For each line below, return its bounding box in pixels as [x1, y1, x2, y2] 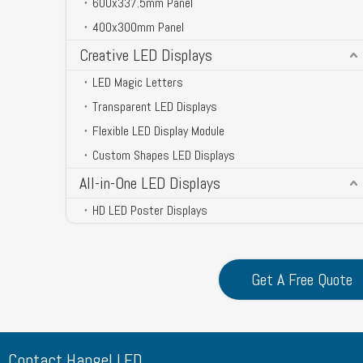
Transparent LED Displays [92, 97, 217, 115]
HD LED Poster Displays [92, 201, 207, 219]
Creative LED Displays [79, 44, 212, 66]
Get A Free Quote [250, 268, 352, 290]
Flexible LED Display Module [92, 122, 224, 139]
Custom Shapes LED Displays [92, 146, 235, 164]
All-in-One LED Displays [79, 172, 220, 194]
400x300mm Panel [92, 18, 184, 36]
